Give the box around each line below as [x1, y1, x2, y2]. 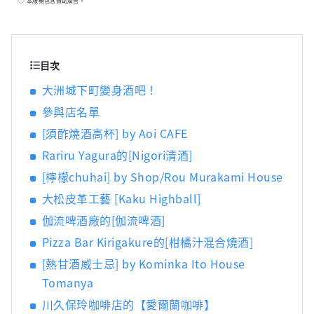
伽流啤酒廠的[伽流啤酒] [42, 212, 165, 229]
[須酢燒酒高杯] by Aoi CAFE [42, 125, 188, 142]
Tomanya [42, 274, 94, 292]
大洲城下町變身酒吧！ [42, 81, 158, 99]
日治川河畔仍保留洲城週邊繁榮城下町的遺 [79, 6, 271, 21]
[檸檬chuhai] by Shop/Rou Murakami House [42, 168, 283, 186]
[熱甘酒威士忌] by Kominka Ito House [42, 255, 245, 273]
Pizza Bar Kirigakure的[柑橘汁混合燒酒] [42, 233, 254, 251]
